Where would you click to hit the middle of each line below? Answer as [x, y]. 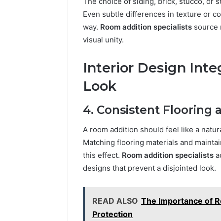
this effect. [102, 155]
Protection [112, 214]
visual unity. [103, 40]
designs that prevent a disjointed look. [149, 168]
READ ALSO [115, 201]
